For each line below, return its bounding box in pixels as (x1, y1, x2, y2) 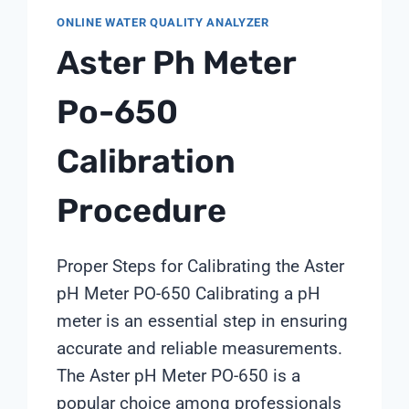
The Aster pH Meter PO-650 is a (57, 365, 301, 387)
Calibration (57, 142, 236, 182)
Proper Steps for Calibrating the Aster (57, 256, 345, 278)
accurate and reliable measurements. (57, 338, 343, 360)
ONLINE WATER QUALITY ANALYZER (57, 16, 269, 30)
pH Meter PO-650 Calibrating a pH (57, 283, 321, 305)
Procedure (57, 191, 227, 231)
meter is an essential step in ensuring (57, 310, 349, 332)
